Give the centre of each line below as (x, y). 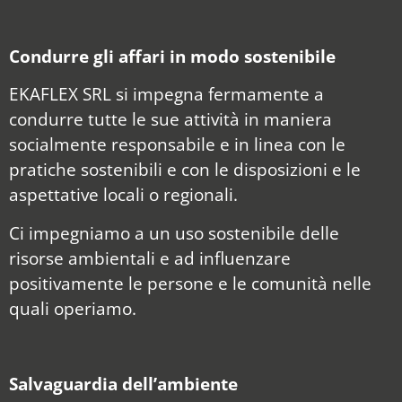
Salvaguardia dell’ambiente (123, 384)
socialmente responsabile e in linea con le (177, 144)
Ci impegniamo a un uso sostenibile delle (174, 232)
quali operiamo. (73, 308)
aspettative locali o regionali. (123, 195)
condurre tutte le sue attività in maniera (170, 119)
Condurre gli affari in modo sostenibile (172, 56)
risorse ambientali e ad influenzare (150, 258)
